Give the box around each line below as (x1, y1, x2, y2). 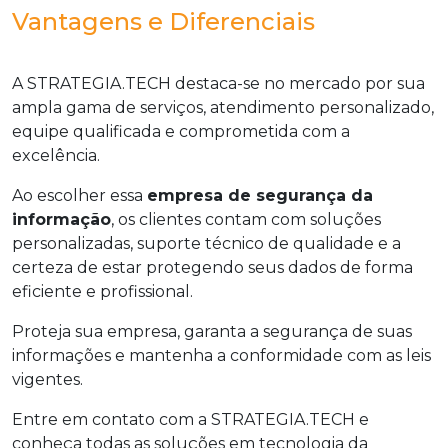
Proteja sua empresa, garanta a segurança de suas (12, 322, 412, 342)
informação (12, 210, 111, 230)
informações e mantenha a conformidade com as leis (12, 346, 431, 366)
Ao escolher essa (12, 186, 147, 206)
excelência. (12, 146, 100, 166)
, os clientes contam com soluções (111, 210, 381, 230)
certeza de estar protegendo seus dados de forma (12, 258, 413, 278)
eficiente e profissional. (12, 282, 193, 302)
